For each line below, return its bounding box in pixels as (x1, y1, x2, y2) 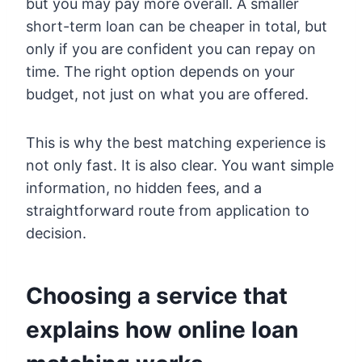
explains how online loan (26, 315, 298, 343)
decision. (26, 224, 86, 242)
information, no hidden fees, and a (26, 179, 262, 196)
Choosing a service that (26, 281, 288, 309)
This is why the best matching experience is (26, 133, 326, 151)
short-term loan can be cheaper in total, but (26, 17, 327, 35)
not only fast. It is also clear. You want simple (26, 156, 334, 174)
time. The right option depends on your (26, 62, 295, 80)
